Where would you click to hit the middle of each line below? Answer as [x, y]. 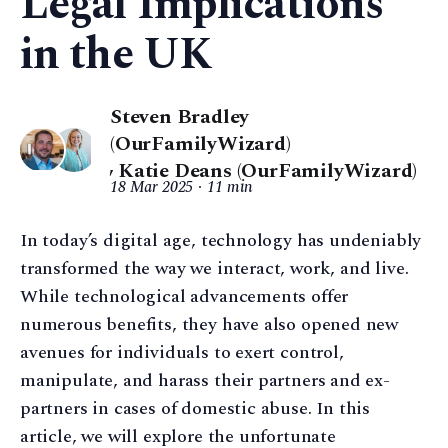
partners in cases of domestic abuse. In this [195, 408]
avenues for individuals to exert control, [182, 352]
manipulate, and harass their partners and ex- [205, 380]
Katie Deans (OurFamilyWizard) [268, 171]
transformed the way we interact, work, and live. [214, 268]
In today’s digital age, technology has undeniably [221, 240]
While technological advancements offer [184, 296]
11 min [230, 187]
